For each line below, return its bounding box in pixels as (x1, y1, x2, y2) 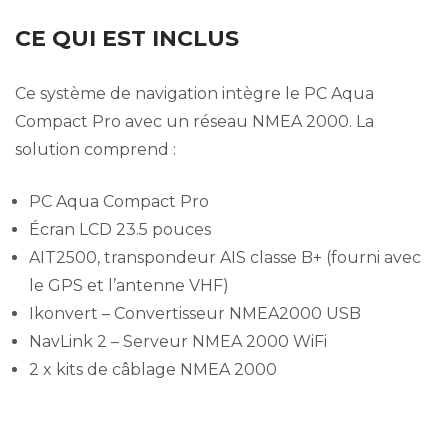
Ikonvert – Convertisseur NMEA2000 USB (29, 304, 361, 324)
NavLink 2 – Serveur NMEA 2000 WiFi (29, 332, 327, 352)
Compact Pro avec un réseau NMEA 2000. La (15, 112, 374, 132)
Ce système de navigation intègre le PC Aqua (15, 84, 374, 104)
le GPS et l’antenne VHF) (29, 276, 229, 296)
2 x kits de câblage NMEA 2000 (29, 360, 277, 380)
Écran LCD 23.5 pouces (29, 220, 211, 240)
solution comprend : (15, 140, 176, 160)
